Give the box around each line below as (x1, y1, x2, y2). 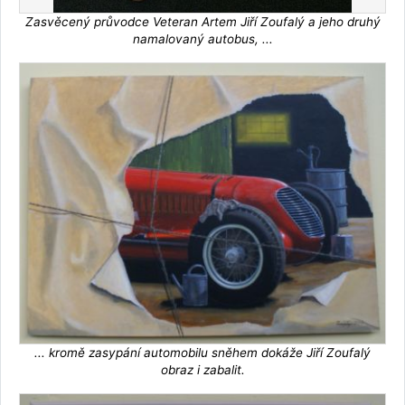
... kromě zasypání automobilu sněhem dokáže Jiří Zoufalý (34, 345, 371, 361)
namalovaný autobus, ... (132, 31, 273, 46)
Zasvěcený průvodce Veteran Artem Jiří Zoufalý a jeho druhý (24, 14, 381, 29)
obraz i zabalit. (160, 363, 245, 378)
